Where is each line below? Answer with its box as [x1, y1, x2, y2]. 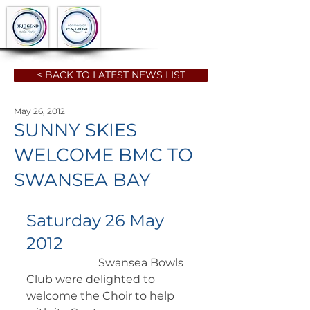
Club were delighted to [26, 273, 158, 286]
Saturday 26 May [26, 210, 168, 231]
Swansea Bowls [26, 256, 82, 270]
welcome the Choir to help [26, 289, 180, 303]
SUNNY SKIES [14, 119, 137, 142]
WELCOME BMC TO [14, 144, 193, 167]
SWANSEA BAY [14, 169, 151, 192]
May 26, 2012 [14, 106, 65, 117]
